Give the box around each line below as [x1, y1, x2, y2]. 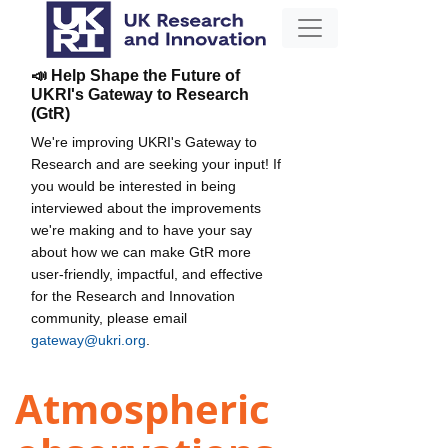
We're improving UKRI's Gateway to [31, 133, 257, 150]
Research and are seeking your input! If [31, 155, 281, 172]
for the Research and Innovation [31, 287, 235, 304]
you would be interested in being [31, 177, 236, 194]
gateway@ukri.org [31, 331, 146, 348]
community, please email [31, 309, 187, 326]
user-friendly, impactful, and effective [31, 265, 263, 282]
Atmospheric [15, 381, 270, 437]
